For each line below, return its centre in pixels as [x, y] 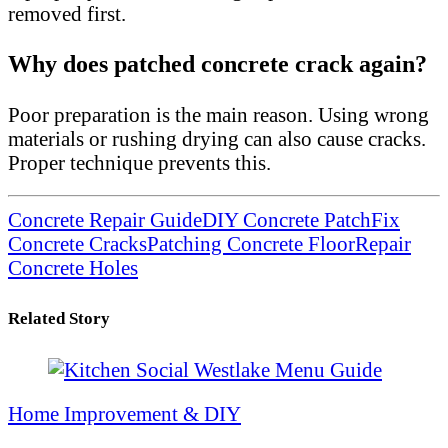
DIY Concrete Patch [286, 219]
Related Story [59, 318]
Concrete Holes [73, 267]
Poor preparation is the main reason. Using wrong [218, 114]
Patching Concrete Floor [251, 243]
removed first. [67, 14]
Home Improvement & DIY [124, 414]
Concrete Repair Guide [105, 219]
